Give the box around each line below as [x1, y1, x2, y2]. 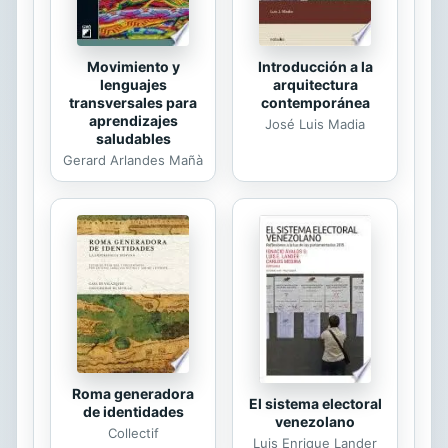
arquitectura [272, 76, 358, 94]
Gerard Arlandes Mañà [63, 151, 203, 168]
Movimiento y [86, 57, 180, 75]
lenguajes [99, 75, 167, 93]
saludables [95, 129, 171, 147]
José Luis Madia [265, 116, 365, 133]
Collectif [107, 424, 159, 441]
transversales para [69, 93, 197, 111]
